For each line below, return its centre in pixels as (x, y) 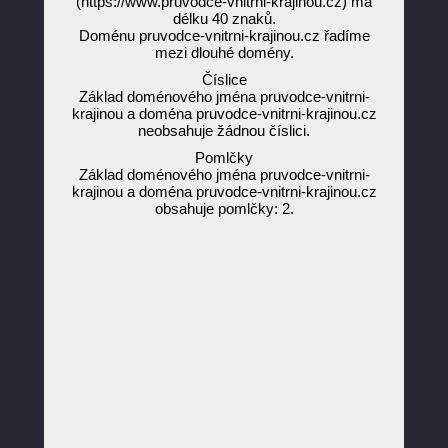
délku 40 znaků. (224, 18)
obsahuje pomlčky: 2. (224, 208)
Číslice (224, 79)
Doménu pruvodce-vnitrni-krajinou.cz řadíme (224, 35)
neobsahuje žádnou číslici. (224, 130)
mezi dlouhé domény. (224, 52)
